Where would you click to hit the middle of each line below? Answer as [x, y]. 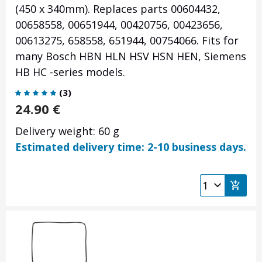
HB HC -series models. [70, 72]
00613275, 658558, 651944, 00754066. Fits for [127, 41]
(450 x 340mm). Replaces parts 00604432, [118, 9]
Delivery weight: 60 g [67, 131]
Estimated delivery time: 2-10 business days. [131, 147]
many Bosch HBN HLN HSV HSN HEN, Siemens [131, 56]
